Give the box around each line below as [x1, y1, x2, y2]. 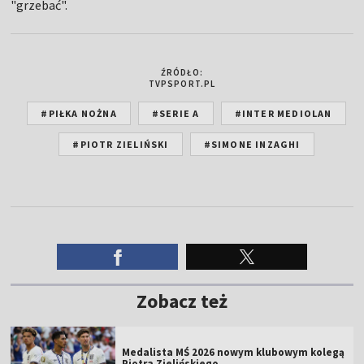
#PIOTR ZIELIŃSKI [72, 137, 169, 150]
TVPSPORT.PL [148, 77, 216, 89]
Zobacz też [136, 288, 227, 314]
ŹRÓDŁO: [160, 66, 204, 78]
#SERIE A [151, 106, 200, 119]
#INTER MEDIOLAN [234, 106, 332, 119]
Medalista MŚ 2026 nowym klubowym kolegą [122, 344, 345, 359]
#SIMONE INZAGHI [203, 137, 301, 150]
